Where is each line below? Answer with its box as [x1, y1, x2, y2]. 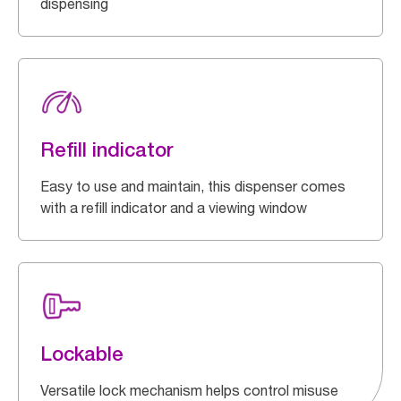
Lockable [40, 342, 124, 365]
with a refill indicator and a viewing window [40, 199, 307, 217]
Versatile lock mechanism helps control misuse [40, 381, 338, 399]
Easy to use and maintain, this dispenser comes [40, 177, 346, 195]
